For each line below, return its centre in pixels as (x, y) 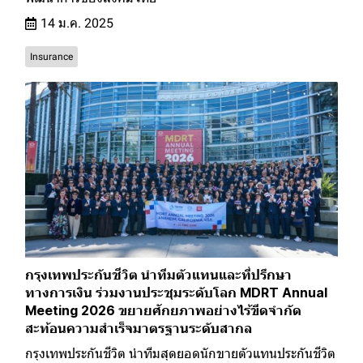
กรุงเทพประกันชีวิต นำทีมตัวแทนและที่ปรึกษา (158, 275)
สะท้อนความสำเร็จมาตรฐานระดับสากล (139, 329)
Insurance (51, 57)
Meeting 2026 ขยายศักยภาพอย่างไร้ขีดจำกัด (163, 311)
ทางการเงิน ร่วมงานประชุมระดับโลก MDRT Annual (176, 293)
